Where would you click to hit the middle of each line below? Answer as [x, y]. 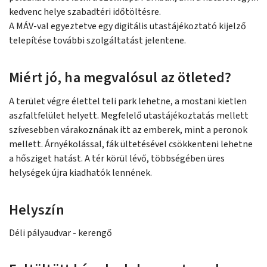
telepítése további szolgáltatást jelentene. [97, 41]
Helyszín [37, 210]
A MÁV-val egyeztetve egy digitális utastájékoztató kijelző [128, 26]
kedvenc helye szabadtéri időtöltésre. [85, 12]
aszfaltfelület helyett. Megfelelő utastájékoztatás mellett [129, 116]
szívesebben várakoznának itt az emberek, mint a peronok [128, 130]
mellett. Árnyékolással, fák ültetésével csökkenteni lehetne [131, 144]
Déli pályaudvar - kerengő [60, 233]
